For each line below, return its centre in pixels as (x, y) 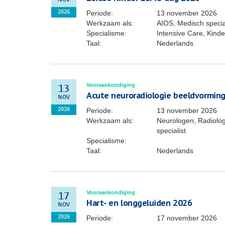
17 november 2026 (187, 218)
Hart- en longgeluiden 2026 (139, 203)
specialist (171, 131)
